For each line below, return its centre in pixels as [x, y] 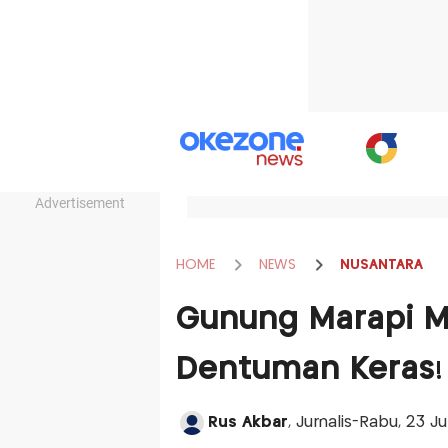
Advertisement [80, 203]
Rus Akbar [247, 422]
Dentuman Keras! [309, 370]
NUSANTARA [381, 264]
